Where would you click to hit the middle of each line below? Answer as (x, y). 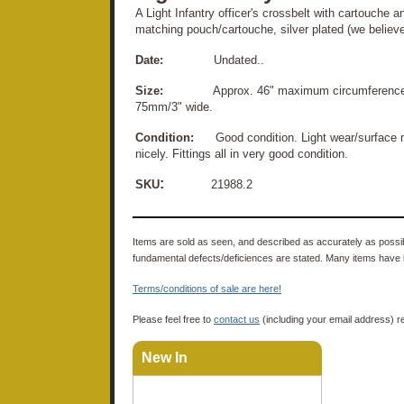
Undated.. (239, 60)
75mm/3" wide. (174, 106)
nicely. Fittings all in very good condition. (242, 153)
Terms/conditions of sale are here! (207, 288)
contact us (237, 319)
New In (165, 357)
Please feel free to (173, 319)
